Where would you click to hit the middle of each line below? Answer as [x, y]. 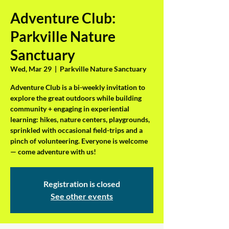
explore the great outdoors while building [76, 98]
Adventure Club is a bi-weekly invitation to [78, 87]
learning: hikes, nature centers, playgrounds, [80, 120]
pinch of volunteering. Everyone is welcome [79, 141]
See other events [82, 196]
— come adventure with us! [53, 152]
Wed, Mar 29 [31, 69]
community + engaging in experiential [70, 109]
